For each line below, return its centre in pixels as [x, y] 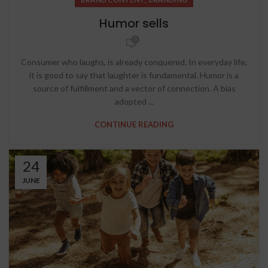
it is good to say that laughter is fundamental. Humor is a [134, 75]
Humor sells [134, 23]
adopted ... [134, 101]
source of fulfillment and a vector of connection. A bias [134, 88]
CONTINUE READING [134, 124]
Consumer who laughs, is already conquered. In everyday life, [134, 62]
